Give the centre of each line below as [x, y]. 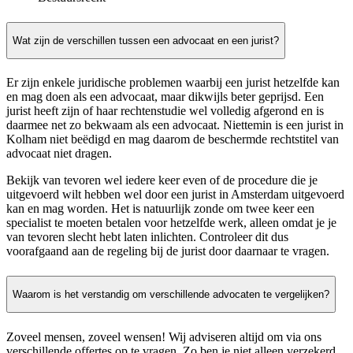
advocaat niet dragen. [59, 154]
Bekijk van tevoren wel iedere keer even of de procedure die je [162, 180]
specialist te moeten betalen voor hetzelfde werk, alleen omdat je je [171, 223]
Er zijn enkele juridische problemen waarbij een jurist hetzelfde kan [173, 83]
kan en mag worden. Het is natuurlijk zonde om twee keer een [160, 209]
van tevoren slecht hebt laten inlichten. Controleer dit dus [147, 237]
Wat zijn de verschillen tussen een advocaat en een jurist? [146, 40]
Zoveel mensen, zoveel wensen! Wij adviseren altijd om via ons [164, 336]
